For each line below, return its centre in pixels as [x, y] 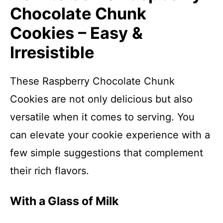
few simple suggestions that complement [107, 153]
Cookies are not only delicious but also [101, 99]
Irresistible [52, 53]
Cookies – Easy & [76, 33]
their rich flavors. [50, 171]
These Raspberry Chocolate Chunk [92, 81]
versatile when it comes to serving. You [102, 117]
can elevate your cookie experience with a [110, 135]
